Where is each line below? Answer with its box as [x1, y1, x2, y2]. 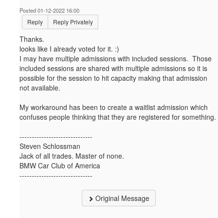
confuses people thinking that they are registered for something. [19, 112, 216, 122]
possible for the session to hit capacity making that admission [19, 73, 207, 83]
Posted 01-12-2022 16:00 [19, 6, 79, 15]
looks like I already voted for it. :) [19, 44, 119, 54]
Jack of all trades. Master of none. [19, 151, 124, 161]
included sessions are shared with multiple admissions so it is [19, 63, 207, 73]
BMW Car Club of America [19, 161, 100, 171]
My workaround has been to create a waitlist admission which [19, 102, 208, 112]
